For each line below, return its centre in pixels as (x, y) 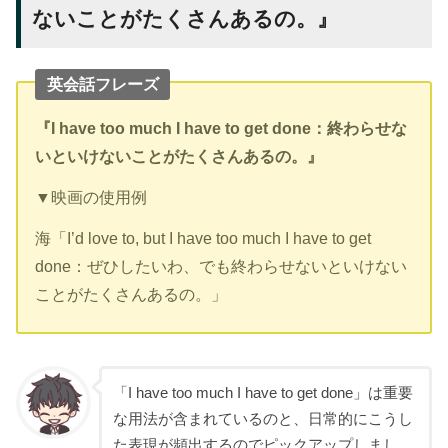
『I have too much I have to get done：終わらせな (221, 128)
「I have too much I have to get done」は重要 (262, 392)
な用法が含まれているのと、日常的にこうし (262, 418)
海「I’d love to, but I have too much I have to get (203, 238)
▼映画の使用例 (91, 197)
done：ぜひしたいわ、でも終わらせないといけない (221, 266)
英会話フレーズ (102, 84)
